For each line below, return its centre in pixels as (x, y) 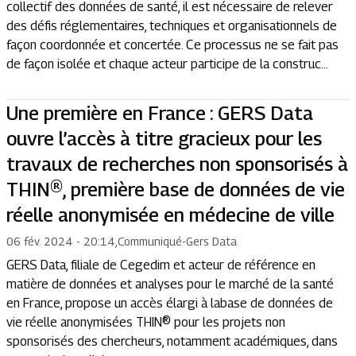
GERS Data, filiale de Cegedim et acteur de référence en (161, 265)
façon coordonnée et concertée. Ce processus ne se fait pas (172, 45)
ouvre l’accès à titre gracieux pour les (164, 138)
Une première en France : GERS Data (160, 113)
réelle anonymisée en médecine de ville (170, 215)
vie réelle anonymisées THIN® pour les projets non (146, 322)
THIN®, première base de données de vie (176, 189)
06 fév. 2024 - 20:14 (61, 241)
